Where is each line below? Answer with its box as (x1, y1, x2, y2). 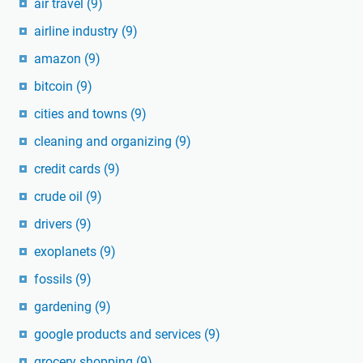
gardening (34, 299, 95, 315)
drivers (34, 216, 75, 233)
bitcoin (34, 79, 76, 95)
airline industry (34, 23, 122, 40)
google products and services (34, 327, 204, 343)
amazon (34, 51, 84, 67)
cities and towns (34, 106, 130, 122)
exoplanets (34, 244, 100, 260)
